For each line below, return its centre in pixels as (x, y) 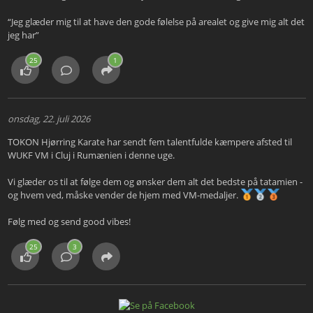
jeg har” (23, 35)
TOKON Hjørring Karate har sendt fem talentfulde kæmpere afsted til (150, 142)
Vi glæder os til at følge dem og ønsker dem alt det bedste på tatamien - (155, 182)
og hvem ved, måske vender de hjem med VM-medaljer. (124, 195)
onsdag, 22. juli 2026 (49, 119)
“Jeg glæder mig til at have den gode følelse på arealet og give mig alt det (156, 22)
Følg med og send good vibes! (69, 222)
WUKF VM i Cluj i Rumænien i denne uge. (91, 155)
